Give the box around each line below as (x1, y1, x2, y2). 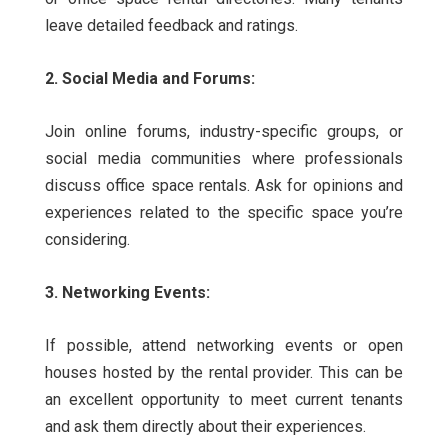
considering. (45, 230, 130, 250)
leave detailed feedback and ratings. (45, 16, 298, 36)
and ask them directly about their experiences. (45, 417, 366, 437)
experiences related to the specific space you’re (45, 203, 403, 223)
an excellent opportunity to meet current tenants (45, 390, 403, 410)
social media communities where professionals (45, 149, 403, 169)
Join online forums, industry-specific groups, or (45, 122, 403, 142)
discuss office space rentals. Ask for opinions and (45, 176, 403, 196)
